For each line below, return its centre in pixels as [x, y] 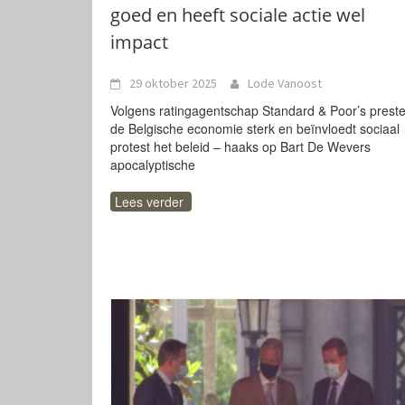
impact [139, 42]
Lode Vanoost [285, 83]
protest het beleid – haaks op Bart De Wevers [240, 146]
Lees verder [149, 202]
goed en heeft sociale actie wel [238, 15]
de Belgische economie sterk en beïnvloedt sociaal [255, 128]
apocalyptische [153, 165]
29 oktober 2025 [173, 83]
